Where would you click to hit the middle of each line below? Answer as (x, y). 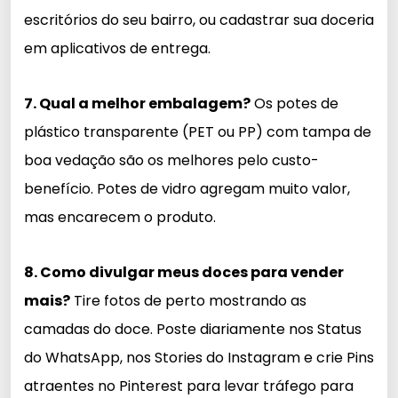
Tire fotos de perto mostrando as (188, 300)
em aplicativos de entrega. (117, 48)
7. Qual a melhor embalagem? (137, 103)
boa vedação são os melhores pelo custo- (171, 160)
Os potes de (295, 103)
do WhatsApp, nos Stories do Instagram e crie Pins (199, 357)
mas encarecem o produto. (120, 217)
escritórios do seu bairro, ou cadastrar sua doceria (199, 20)
